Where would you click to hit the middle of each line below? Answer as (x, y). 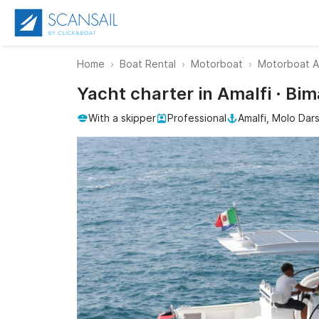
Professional (197, 118)
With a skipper (122, 118)
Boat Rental (148, 64)
